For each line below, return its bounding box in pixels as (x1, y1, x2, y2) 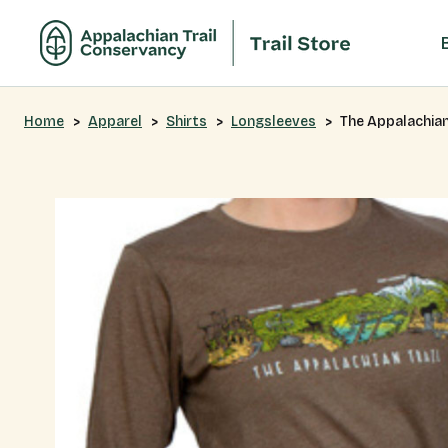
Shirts (166, 113, 207, 130)
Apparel (88, 113, 142, 130)
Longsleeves (231, 113, 316, 130)
